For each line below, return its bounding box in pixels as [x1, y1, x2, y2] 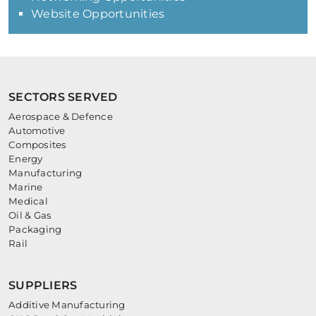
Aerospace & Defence [8, 111, 113, 123]
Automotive [8, 125, 66, 137]
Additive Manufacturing [8, 299, 126, 311]
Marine [8, 181, 43, 193]
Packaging [8, 224, 62, 236]
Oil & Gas [8, 209, 52, 221]
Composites [8, 139, 67, 151]
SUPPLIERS [8, 279, 78, 293]
